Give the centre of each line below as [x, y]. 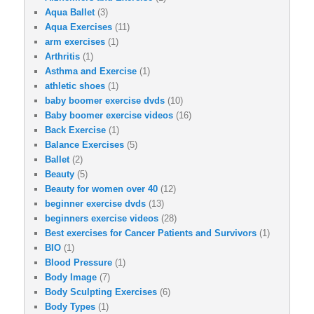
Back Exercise [75, 130]
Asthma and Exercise [91, 71]
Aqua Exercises [78, 27]
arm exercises [75, 41]
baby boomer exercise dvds [105, 100]
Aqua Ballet [70, 12]
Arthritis [62, 56]
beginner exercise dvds [95, 203]
